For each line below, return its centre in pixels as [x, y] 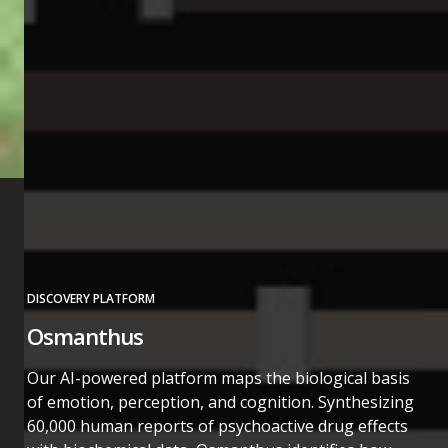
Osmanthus [85, 336]
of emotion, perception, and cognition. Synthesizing [221, 402]
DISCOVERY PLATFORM [91, 298]
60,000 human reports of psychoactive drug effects [218, 426]
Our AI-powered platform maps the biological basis [219, 378]
